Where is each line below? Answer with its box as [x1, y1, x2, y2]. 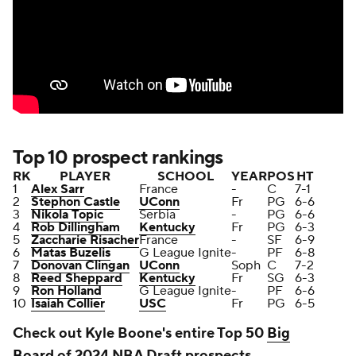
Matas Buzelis [31, 245, 110, 261]
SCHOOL [157, 168, 214, 184]
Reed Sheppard [31, 270, 122, 286]
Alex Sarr [31, 181, 84, 197]
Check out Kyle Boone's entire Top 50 [13, 324, 267, 342]
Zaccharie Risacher [31, 232, 139, 248]
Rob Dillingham [31, 219, 120, 235]
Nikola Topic [31, 207, 103, 222]
